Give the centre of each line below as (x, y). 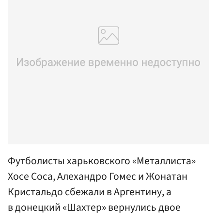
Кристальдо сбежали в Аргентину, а (90, 192)
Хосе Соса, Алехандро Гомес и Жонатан (98, 176)
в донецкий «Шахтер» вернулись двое (94, 207)
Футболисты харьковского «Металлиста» (102, 161)
